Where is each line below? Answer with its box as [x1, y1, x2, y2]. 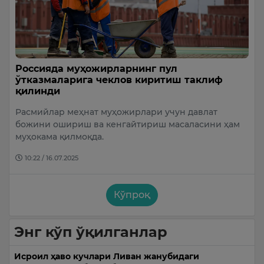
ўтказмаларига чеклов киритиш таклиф [15, 74, 223, 86]
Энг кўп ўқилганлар [14, 223, 167, 241]
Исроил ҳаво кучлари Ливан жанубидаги [14, 251, 199, 262]
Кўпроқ [114, 189, 150, 201]
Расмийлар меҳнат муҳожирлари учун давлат [15, 107, 217, 118]
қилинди [15, 85, 60, 97]
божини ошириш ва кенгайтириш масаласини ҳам [15, 119, 240, 130]
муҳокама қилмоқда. [15, 131, 104, 143]
